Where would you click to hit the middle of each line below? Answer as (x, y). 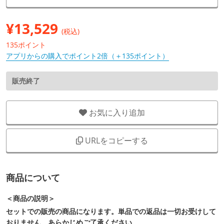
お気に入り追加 (116, 113)
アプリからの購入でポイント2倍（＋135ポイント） (87, 56)
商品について (33, 178)
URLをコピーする (115, 141)
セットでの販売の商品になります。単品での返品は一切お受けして (111, 211)
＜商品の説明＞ (30, 198)
